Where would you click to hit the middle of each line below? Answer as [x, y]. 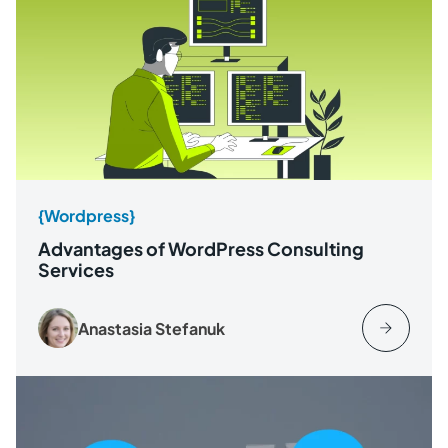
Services [76, 270]
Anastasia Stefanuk [151, 328]
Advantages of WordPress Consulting [201, 249]
